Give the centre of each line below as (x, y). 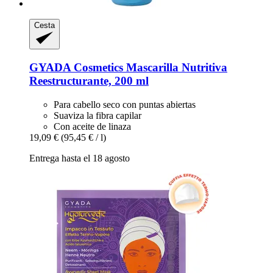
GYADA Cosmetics (76, 68)
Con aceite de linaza (92, 126)
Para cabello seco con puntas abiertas (125, 104)
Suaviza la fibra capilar (97, 115)
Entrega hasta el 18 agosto (80, 158)
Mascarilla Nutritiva (175, 68)
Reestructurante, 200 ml (89, 81)
